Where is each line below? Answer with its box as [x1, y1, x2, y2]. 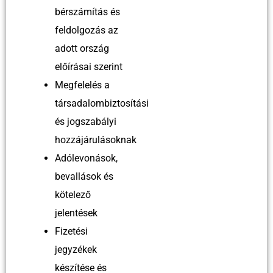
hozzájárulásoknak [55, 133, 136, 146]
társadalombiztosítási [55, 97, 149, 109]
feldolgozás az [55, 24, 118, 36]
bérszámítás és [55, 5, 120, 18]
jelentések [55, 207, 97, 219]
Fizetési [55, 225, 88, 237]
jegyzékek [55, 243, 97, 255]
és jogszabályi [55, 115, 116, 127]
